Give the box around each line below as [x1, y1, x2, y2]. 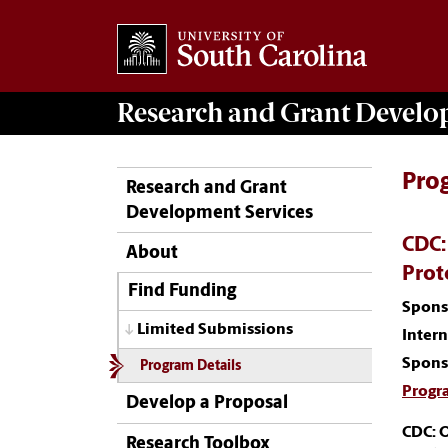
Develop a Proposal [126, 394, 288, 414]
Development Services [126, 203, 313, 223]
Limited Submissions [137, 321, 293, 338]
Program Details [139, 360, 241, 374]
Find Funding [127, 283, 236, 301]
